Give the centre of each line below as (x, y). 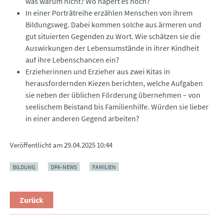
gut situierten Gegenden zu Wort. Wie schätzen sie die (113, 36)
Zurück (32, 200)
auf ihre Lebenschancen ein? (72, 59)
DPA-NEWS (64, 167)
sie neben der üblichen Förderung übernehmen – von (113, 95)
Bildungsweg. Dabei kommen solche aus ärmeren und (113, 24)
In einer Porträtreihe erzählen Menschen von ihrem (109, 12)
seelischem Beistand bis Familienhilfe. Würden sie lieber (117, 106)
